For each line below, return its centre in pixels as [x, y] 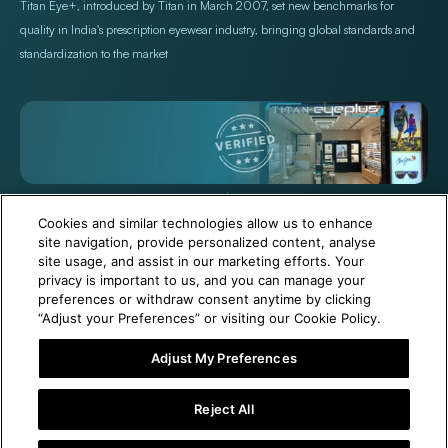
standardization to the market [94, 53]
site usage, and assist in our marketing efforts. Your [201, 261]
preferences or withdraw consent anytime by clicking [205, 299]
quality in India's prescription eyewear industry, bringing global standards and [217, 29]
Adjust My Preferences [224, 358]
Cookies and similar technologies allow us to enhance [206, 223]
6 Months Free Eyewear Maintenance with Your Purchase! [234, 368]
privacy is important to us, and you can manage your [202, 280]
